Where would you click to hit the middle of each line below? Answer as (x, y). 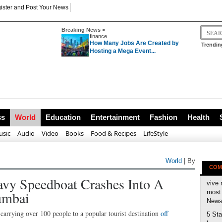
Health (198, 117)
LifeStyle (156, 133)
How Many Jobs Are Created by (134, 43)
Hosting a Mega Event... (123, 51)
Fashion (164, 117)
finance (98, 36)
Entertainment (115, 117)
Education (63, 117)
